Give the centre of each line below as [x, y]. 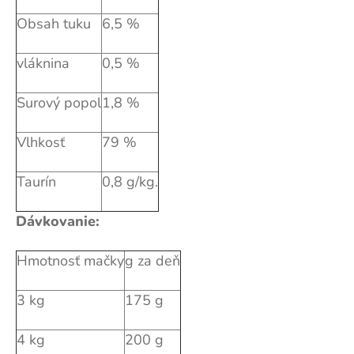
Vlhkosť [41, 142]
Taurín [36, 182]
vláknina [43, 63]
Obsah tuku [54, 24]
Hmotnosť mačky [70, 261]
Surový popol [59, 103]
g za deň [153, 261]
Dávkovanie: [58, 221]
